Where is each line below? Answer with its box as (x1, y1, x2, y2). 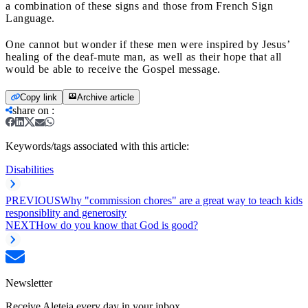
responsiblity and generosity (5, 206, 126, 219)
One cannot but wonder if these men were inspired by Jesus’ (5, 38, 289, 50)
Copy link (20, 91, 57, 102)
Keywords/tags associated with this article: (5, 140, 189, 152)
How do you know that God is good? (36, 219, 198, 231)
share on (12, 104, 49, 116)
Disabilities (5, 163, 54, 175)
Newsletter (5, 276, 52, 289)
